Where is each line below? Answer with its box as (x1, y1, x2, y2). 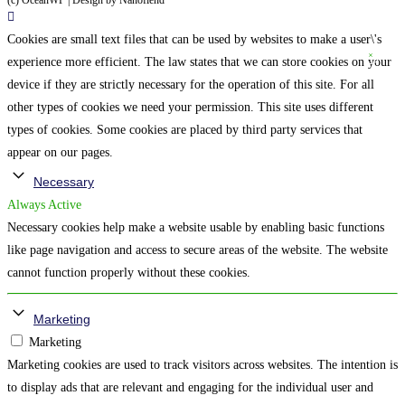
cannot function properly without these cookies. (7, 266, 250, 280)
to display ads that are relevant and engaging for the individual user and (7, 381, 373, 395)
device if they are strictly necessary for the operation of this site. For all (7, 78, 374, 92)
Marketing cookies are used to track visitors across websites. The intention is (7, 358, 398, 372)
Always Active (7, 198, 81, 212)
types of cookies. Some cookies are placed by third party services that (7, 123, 363, 137)
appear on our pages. (7, 146, 113, 160)
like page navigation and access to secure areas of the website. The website (7, 243, 388, 258)
